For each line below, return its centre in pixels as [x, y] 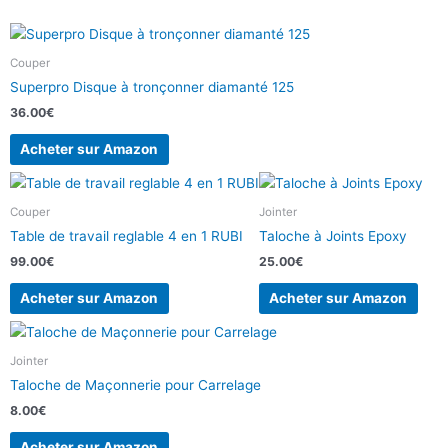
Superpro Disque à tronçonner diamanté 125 [152, 87]
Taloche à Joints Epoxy [333, 236]
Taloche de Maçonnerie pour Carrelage [135, 385]
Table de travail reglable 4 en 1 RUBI [126, 236]
